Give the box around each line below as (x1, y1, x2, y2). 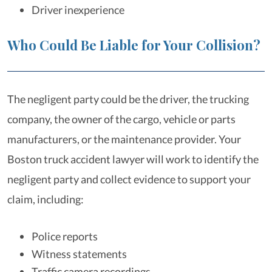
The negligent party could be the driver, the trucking (7, 92, 249, 106)
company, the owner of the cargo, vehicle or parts (7, 112, 236, 126)
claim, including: (7, 192, 84, 206)
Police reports (32, 229, 98, 243)
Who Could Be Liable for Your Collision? (7, 36, 260, 54)
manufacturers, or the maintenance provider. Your (7, 132, 241, 146)
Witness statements (32, 247, 127, 260)
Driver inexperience (32, 3, 124, 16)
